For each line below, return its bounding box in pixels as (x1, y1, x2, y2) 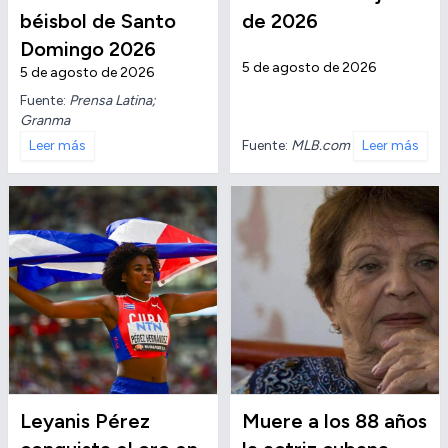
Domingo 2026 (20, 37, 156, 61)
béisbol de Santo (20, 9, 176, 33)
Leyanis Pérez (20, 409, 150, 433)
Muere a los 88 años (242, 409, 427, 433)
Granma (20, 112, 70, 129)
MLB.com (291, 136, 350, 154)
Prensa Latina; (69, 92, 156, 109)
